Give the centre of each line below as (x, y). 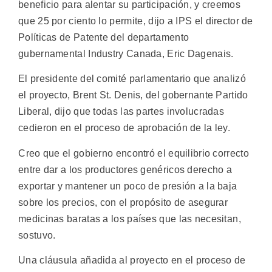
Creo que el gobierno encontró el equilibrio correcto (134, 153)
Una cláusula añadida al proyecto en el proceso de (132, 260)
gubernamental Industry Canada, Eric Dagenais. (126, 53)
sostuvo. (37, 235)
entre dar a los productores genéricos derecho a (125, 169)
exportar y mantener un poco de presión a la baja (128, 186)
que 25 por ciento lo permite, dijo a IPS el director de (136, 21)
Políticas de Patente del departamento (104, 37)
